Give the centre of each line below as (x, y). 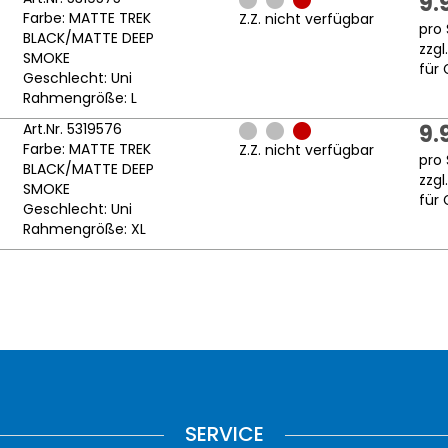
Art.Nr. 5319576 (72, 129)
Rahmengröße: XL (84, 229)
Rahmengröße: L (79, 98)
